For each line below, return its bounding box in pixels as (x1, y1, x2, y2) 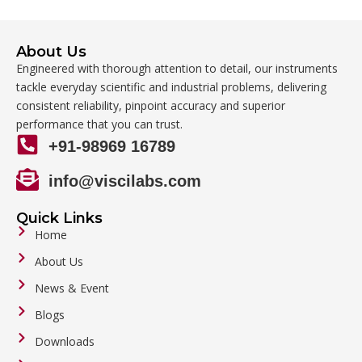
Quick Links (16, 209, 103, 227)
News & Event (34, 280, 109, 296)
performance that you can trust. (16, 116, 183, 132)
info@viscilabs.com (48, 172, 201, 190)
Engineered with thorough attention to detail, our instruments (16, 61, 338, 76)
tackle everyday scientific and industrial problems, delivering (16, 79, 326, 95)
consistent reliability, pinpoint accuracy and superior (16, 98, 285, 113)
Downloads (34, 334, 95, 349)
